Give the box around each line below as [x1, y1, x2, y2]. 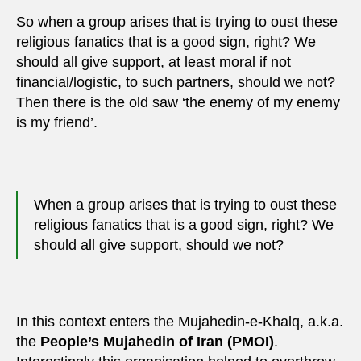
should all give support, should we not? [34, 237, 284, 254]
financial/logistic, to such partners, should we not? [16, 73, 335, 90]
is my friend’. [16, 114, 98, 131]
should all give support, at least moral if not [16, 53, 291, 70]
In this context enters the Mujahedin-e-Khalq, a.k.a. [16, 313, 343, 330]
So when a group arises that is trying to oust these [16, 13, 338, 30]
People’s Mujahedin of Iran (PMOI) [40, 334, 274, 351]
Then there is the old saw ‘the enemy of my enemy [16, 93, 340, 110]
